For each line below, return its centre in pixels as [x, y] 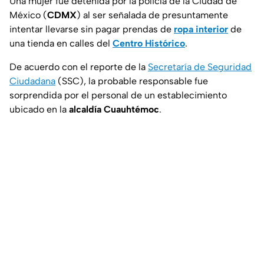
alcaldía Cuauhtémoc [114, 110]
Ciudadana [32, 81]
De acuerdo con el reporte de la [79, 67]
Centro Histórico [149, 44]
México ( [28, 15]
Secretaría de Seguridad [200, 67]
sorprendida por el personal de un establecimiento [118, 95]
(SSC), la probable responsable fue [132, 81]
